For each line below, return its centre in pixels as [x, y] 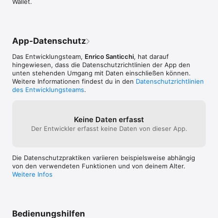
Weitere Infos [32, 174]
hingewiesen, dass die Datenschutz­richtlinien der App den [101, 64]
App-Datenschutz [49, 41]
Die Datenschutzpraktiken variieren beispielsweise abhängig [104, 157]
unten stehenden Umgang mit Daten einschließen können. [101, 73]
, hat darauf [151, 56]
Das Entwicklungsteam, [48, 56]
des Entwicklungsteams [48, 89]
